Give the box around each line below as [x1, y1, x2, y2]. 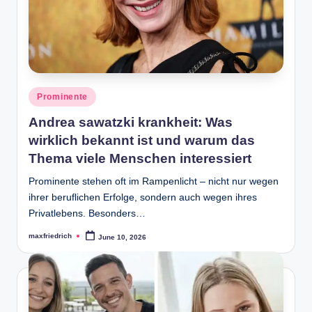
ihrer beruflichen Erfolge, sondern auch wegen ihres [29, 192, 257, 203]
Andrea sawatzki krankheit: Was [29, 114, 233, 130]
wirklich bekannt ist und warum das [29, 132, 255, 148]
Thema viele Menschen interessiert [29, 150, 251, 166]
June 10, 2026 [98, 233, 147, 241]
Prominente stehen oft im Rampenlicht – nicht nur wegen [29, 175, 279, 187]
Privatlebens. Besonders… [29, 208, 146, 219]
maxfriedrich [29, 232, 72, 240]
